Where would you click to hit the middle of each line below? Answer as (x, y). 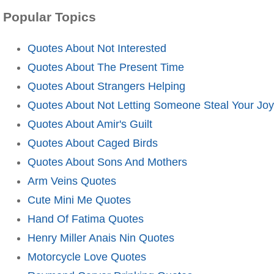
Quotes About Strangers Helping (106, 86)
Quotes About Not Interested (97, 48)
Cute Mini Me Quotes (79, 200)
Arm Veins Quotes (72, 181)
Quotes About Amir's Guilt (90, 124)
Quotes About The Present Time (106, 67)
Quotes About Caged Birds (93, 143)
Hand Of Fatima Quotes (86, 219)
